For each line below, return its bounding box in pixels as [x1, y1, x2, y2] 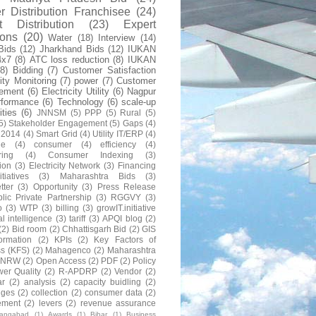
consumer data [84, 287, 142, 297]
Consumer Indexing [48, 150, 133, 159]
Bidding [12, 64, 43, 75]
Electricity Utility [42, 85, 109, 97]
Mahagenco [45, 245, 92, 255]
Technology [56, 96, 104, 107]
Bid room [11, 224, 47, 233]
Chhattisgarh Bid [61, 224, 127, 233]
